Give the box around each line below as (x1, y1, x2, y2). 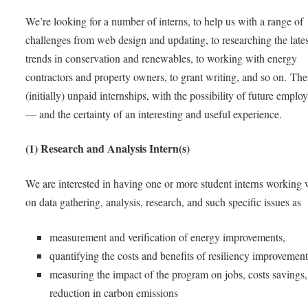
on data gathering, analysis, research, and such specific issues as (25, 195, 302, 210)
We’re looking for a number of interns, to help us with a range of (25, 13, 304, 28)
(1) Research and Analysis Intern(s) (25, 140, 190, 157)
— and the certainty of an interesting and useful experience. (25, 106, 283, 121)
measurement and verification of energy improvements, (49, 229, 286, 244)
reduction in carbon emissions (49, 285, 179, 300)
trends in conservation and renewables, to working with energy (25, 50, 298, 65)
